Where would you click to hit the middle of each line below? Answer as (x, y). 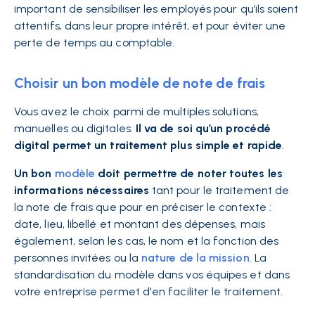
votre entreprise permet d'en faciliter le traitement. (150, 291)
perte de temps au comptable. (95, 43)
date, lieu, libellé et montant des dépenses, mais (140, 224)
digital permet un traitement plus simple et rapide (148, 145)
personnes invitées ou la (78, 258)
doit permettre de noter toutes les (189, 173)
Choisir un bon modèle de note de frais (140, 83)
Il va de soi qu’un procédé (203, 128)
